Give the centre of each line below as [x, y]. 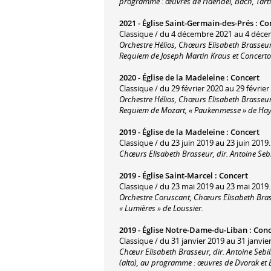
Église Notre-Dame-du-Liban [195, 230]
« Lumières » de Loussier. [161, 208]
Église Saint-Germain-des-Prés [198, 23]
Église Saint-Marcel [178, 175]
